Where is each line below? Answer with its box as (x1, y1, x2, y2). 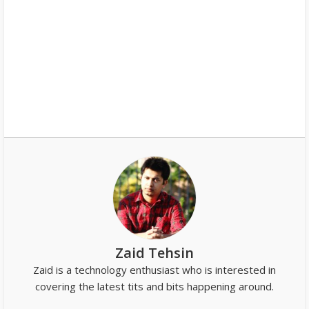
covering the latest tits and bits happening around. (35, 279, 274, 293)
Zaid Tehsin (115, 243, 194, 262)
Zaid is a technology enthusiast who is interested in (33, 262, 276, 277)
